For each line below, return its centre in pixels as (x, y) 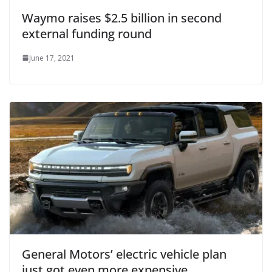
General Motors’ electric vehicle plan (124, 254)
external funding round (87, 33)
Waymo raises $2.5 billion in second (122, 18)
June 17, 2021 (52, 58)
